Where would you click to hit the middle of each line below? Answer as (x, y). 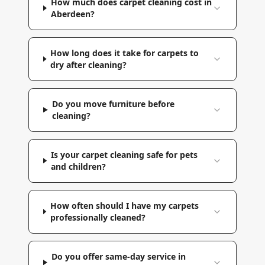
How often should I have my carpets (124, 205)
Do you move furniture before (113, 104)
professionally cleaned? (98, 217)
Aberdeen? (72, 14)
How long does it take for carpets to (125, 53)
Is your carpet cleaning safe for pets (124, 154)
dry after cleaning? (89, 64)
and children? (78, 166)
